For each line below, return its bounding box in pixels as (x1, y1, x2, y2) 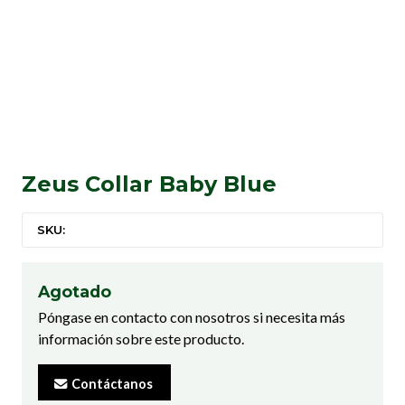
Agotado (38, 282, 111, 302)
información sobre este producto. (38, 330, 244, 348)
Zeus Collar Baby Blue (22, 171, 277, 198)
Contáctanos (69, 375, 153, 391)
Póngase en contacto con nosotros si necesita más (38, 308, 345, 326)
